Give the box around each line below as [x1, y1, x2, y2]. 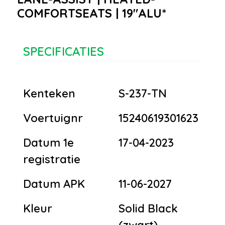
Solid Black [119, 201, 178, 215]
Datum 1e [23, 135, 74, 150]
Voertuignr [23, 110, 83, 125]
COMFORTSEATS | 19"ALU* [17, 5, 166, 21]
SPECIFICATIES [23, 43, 104, 59]
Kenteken [23, 86, 75, 100]
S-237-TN [119, 86, 167, 100]
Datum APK [23, 176, 85, 191]
